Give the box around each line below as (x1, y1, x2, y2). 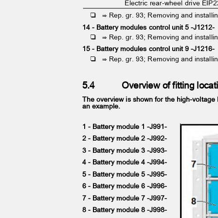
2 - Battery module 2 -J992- (82, 133, 171, 143)
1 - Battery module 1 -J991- (82, 121, 171, 131)
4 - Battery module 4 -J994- (82, 157, 171, 167)
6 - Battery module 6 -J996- (82, 181, 171, 191)
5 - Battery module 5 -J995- (82, 169, 171, 179)
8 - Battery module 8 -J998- (82, 204, 171, 214)
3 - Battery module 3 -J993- (82, 145, 171, 155)
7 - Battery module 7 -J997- (82, 193, 171, 202)
